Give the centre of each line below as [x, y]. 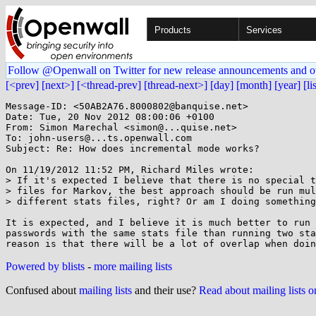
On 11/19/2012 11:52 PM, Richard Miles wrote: [130, 170]
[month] [254, 85]
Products [173, 30]
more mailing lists [133, 266]
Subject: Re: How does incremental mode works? [133, 148]
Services [264, 30]
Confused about [42, 290]
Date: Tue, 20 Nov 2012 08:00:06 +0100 [110, 117]
